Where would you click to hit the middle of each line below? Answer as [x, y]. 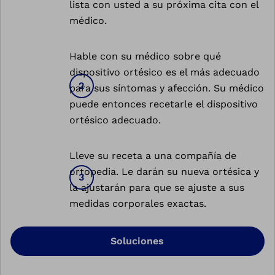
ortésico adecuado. [115, 120]
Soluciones [137, 241]
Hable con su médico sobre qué [145, 56]
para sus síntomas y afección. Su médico [167, 88]
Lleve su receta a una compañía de [153, 155]
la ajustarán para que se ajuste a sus [157, 187]
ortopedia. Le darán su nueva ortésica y [164, 171]
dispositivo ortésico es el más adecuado [165, 72]
